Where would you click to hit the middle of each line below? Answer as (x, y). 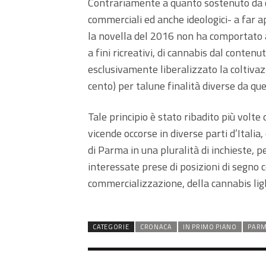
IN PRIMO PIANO (210, 227)
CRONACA (156, 227)
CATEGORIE (111, 227)
